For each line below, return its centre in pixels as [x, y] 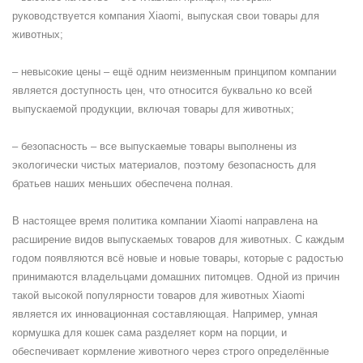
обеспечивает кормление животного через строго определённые [171, 351]
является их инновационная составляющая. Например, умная [165, 314]
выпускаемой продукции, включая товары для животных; [153, 109]
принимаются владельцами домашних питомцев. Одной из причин [176, 277]
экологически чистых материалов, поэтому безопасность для [164, 165]
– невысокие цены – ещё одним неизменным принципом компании [174, 72]
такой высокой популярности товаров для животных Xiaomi [158, 295]
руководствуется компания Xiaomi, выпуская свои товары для [166, 16]
